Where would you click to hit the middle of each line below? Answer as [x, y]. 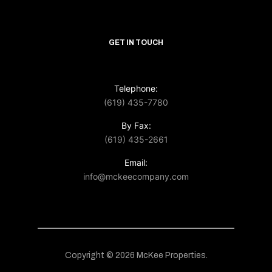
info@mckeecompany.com [136, 177]
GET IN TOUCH [136, 42]
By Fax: [136, 126]
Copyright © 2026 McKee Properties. [136, 256]
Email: [136, 163]
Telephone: [136, 89]
